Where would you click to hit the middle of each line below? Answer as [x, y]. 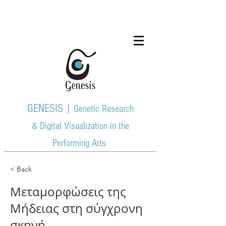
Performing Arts [80, 143]
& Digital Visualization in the [80, 126]
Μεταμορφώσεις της [68, 192]
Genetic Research [104, 109]
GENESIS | [49, 108]
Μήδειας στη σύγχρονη [76, 208]
